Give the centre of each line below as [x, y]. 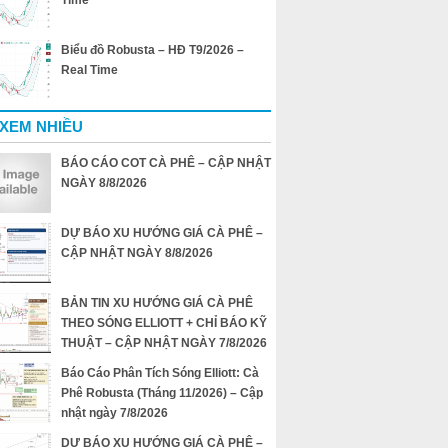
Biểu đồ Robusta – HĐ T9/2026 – [152, 50]
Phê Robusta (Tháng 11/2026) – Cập [162, 393]
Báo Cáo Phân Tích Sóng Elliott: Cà [160, 373]
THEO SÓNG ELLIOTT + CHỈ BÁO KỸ [164, 323]
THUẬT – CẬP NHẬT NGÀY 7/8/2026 [164, 343]
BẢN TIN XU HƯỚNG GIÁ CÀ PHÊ [157, 303]
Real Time [89, 70]
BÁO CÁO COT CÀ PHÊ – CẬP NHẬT [166, 163]
